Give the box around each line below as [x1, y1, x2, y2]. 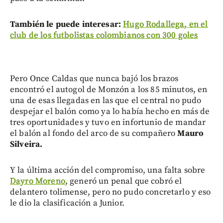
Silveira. [10, 138, 43, 150]
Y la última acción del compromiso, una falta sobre [10, 164, 206, 176]
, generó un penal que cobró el [65, 175, 182, 187]
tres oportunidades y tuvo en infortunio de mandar [10, 116, 206, 128]
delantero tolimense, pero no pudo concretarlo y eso [10, 186, 211, 198]
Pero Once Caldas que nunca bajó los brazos [10, 73, 179, 84]
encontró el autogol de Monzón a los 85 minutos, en [10, 84, 208, 95]
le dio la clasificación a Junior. [10, 197, 124, 209]
